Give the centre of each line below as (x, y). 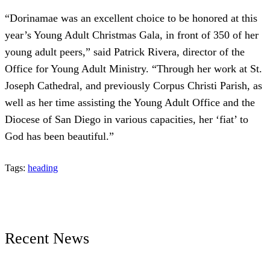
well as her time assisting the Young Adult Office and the (130, 103)
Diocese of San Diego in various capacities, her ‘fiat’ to (127, 120)
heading (43, 168)
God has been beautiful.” (59, 137)
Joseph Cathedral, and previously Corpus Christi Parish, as (133, 86)
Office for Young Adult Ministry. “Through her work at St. (133, 69)
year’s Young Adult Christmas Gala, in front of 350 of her (132, 35)
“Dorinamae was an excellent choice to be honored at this (131, 18)
